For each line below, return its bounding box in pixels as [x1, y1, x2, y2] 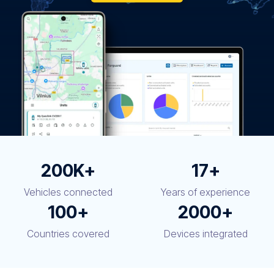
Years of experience [161, 186, 251, 199]
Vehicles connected [24, 186, 113, 199]
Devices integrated [163, 228, 248, 240]
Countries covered [27, 228, 110, 240]
